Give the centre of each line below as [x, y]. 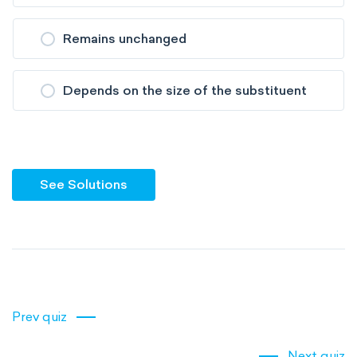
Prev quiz [39, 317]
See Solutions [84, 184]
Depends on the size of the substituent [185, 90]
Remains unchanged [125, 39]
